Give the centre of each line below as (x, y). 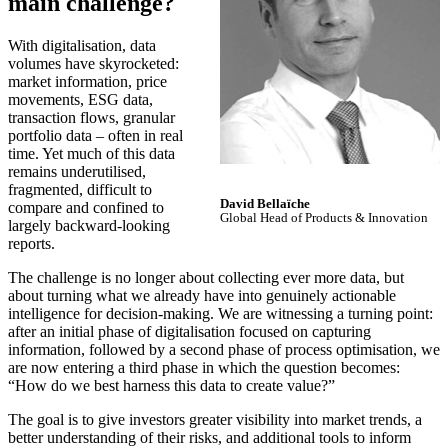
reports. (31, 243)
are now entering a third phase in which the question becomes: (204, 367)
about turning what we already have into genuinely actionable (202, 295)
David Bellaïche (265, 203)
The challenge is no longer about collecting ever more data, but (206, 277)
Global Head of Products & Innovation (324, 217)
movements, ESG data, (80, 99)
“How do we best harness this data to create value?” (171, 385)
